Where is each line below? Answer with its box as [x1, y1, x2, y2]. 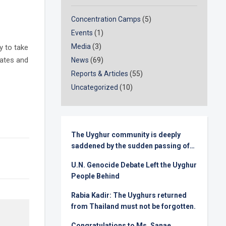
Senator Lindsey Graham [71, 153, 154, 161]
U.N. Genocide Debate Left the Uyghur [71, 161, 197, 169]
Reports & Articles [71, 70, 129, 78]
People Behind [71, 172, 120, 181]
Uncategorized [71, 83, 119, 92]
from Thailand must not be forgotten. [71, 202, 196, 211]
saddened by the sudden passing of [71, 142, 190, 150]
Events [71, 29, 93, 37]
